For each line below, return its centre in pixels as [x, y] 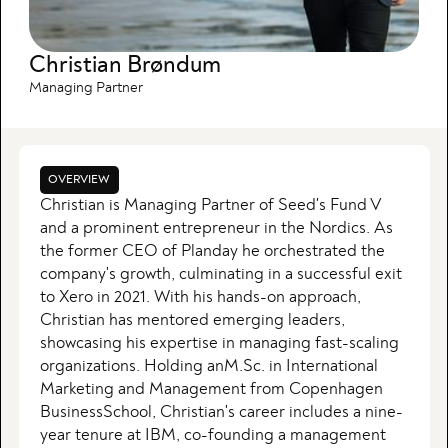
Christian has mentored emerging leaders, [192, 319]
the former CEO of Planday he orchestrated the [212, 250]
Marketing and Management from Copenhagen [211, 388]
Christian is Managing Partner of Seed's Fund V [210, 204]
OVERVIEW [79, 179]
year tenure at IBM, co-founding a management [212, 434]
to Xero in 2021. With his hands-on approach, [200, 296]
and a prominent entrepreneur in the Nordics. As [216, 227]
